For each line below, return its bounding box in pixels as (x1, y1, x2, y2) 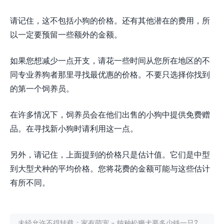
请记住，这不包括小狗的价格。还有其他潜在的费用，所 (10, 14, 210, 26)
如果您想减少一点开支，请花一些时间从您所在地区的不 (10, 54, 210, 66)
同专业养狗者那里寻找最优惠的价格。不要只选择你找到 (10, 68, 210, 80)
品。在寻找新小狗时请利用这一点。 (10, 122, 138, 134)
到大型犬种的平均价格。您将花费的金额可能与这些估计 (10, 162, 210, 174)
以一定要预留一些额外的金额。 (10, 28, 122, 40)
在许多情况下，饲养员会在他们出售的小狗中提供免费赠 (10, 108, 210, 120)
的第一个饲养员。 (10, 82, 74, 94)
